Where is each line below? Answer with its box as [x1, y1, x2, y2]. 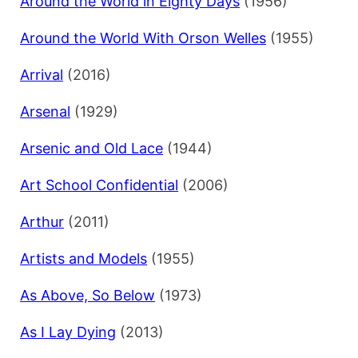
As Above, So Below [20, 287, 155, 304]
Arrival [20, 66, 63, 84]
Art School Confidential [20, 177, 178, 194]
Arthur [20, 213, 64, 231]
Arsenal [20, 103, 70, 121]
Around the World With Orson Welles [20, 30, 266, 47]
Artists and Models [20, 250, 147, 268]
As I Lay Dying [20, 324, 116, 341]
